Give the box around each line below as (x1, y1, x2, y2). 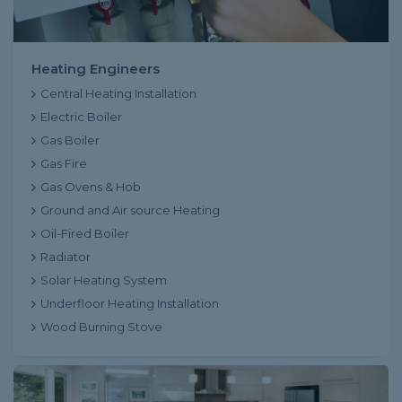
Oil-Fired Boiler (40, 226, 129, 240)
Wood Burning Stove (40, 319, 162, 334)
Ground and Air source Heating (40, 203, 220, 217)
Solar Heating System (40, 273, 167, 287)
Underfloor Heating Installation (40, 296, 219, 310)
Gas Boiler (40, 133, 100, 147)
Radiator (40, 249, 91, 264)
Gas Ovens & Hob (40, 179, 141, 194)
